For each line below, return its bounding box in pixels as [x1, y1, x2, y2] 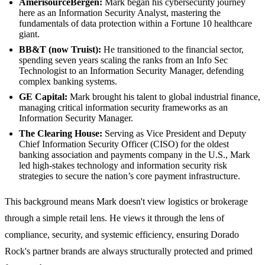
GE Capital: [19, 91, 67, 102]
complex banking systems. [19, 76, 117, 86]
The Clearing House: [19, 128, 102, 138]
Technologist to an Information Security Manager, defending [19, 65, 244, 76]
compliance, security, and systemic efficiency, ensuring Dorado [5, 229, 239, 240]
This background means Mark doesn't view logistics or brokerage [5, 196, 248, 206]
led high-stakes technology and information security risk [19, 160, 227, 170]
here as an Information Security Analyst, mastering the [19, 7, 221, 18]
